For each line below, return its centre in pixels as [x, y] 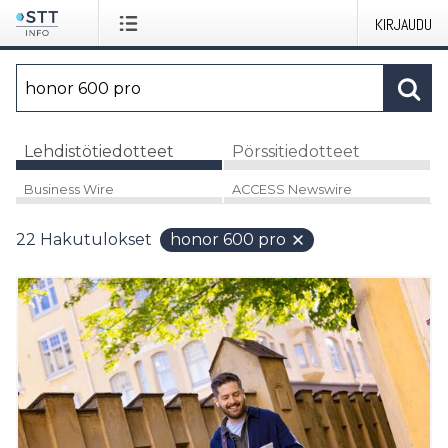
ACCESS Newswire [291, 189]
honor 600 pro [228, 239]
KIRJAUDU [403, 24]
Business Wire [69, 189]
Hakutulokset [96, 239]
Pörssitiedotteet [295, 151]
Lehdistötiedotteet [99, 151]
